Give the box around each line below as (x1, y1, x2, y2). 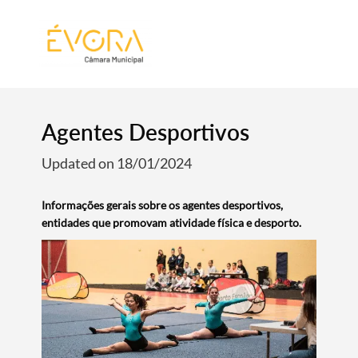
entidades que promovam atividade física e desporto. (42, 216, 302, 229)
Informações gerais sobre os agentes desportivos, (42, 198, 284, 212)
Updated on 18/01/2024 (42, 154, 193, 172)
